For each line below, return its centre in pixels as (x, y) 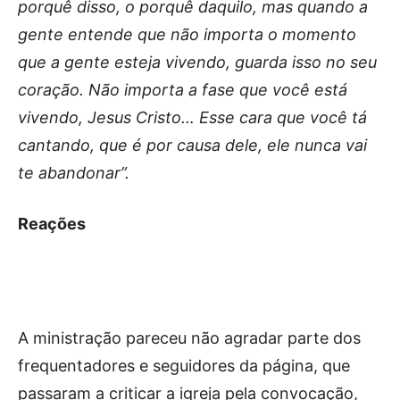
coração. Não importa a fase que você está (183, 89)
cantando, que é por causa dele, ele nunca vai (192, 145)
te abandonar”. (74, 172)
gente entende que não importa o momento (187, 34)
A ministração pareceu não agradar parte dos (189, 337)
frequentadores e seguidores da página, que (184, 365)
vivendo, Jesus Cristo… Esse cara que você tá (192, 117)
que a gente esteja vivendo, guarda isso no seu (197, 62)
